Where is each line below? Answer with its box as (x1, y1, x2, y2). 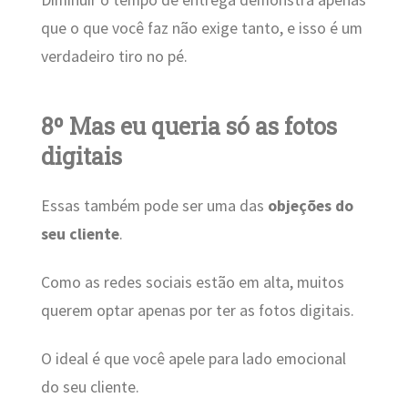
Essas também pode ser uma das (40, 195, 268, 216)
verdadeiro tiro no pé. (40, 46, 188, 66)
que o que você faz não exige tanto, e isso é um (40, 17, 362, 38)
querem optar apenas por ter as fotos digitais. (40, 301, 354, 321)
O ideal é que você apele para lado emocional (40, 349, 346, 370)
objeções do (267, 195, 353, 216)
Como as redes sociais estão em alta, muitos (40, 272, 344, 293)
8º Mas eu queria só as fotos (40, 111, 337, 142)
